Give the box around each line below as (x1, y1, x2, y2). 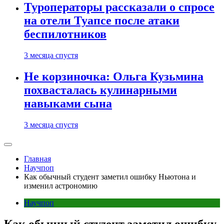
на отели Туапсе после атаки (24, 14, 179, 27)
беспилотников (24, 27, 106, 41)
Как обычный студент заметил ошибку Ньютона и (24, 172, 196, 181)
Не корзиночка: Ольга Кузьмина (24, 70, 203, 83)
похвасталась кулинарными (24, 83, 177, 97)
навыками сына (24, 97, 112, 110)
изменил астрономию (24, 181, 97, 190)
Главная (24, 154, 51, 163)
